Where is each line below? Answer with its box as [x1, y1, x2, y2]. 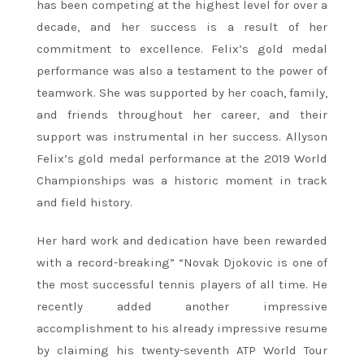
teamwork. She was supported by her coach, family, [37, 84, 327, 100]
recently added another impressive [37, 298, 327, 314]
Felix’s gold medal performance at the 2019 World [37, 150, 327, 166]
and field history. [37, 194, 132, 210]
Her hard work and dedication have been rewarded [37, 232, 327, 248]
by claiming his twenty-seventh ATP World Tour [37, 342, 327, 357]
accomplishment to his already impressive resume [37, 320, 327, 336]
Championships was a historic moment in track [37, 172, 327, 188]
